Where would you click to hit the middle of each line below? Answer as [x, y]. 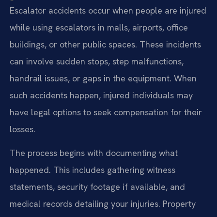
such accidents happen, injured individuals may [101, 95]
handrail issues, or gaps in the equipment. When [103, 78]
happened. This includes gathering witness [93, 170]
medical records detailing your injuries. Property [103, 204]
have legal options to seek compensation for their [106, 112]
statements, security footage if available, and [97, 187]
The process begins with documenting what [94, 153]
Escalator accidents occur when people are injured [108, 11]
